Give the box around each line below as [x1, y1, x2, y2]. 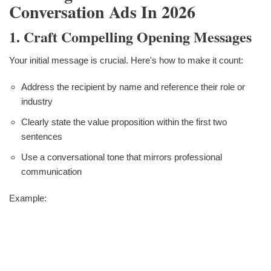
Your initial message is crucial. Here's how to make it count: [9, 55, 243, 66]
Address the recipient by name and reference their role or [21, 82, 245, 93]
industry [21, 96, 53, 107]
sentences [21, 131, 62, 142]
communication [21, 166, 82, 177]
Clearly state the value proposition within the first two [21, 117, 227, 128]
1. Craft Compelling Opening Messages [9, 26, 252, 48]
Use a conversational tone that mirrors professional [21, 152, 222, 163]
